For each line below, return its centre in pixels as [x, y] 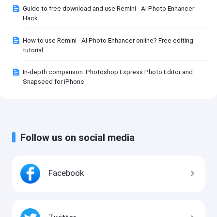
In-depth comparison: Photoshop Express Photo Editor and [108, 72]
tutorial [33, 50]
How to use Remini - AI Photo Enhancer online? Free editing [108, 40]
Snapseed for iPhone [54, 82]
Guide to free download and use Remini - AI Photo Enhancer [109, 8]
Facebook [66, 173]
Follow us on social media [78, 137]
